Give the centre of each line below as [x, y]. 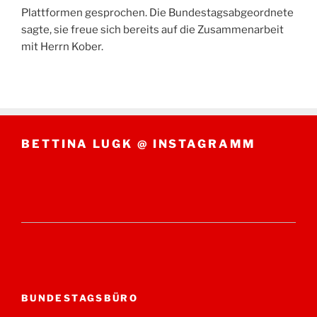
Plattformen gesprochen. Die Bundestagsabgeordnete [157, 12]
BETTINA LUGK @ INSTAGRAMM [138, 144]
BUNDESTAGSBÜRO [80, 298]
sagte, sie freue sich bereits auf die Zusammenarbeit [152, 29]
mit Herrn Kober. [62, 46]
